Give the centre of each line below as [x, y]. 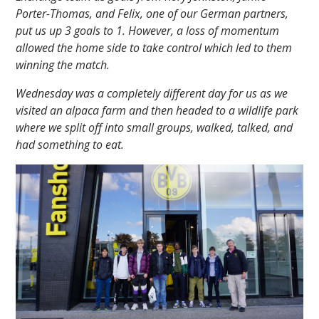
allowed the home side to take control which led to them [154, 48]
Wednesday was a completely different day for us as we [152, 94]
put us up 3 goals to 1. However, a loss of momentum [148, 31]
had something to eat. [70, 145]
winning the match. [63, 65]
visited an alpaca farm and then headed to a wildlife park [157, 111]
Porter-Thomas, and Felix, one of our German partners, [152, 14]
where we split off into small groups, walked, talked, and [155, 128]
